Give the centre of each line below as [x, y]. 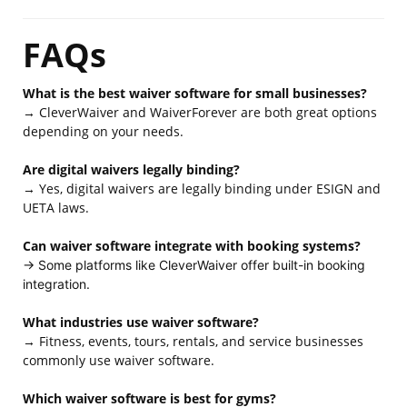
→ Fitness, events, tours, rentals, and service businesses [193, 341]
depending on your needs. [103, 131]
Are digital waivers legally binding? [131, 169]
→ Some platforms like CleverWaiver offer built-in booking [194, 265]
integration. [56, 284]
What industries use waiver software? [141, 322]
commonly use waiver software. [119, 360]
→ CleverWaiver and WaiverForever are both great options [200, 112]
